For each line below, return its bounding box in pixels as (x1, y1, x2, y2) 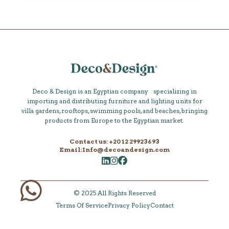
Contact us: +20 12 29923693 (70, 137, 159, 145)
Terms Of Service (55, 201, 108, 209)
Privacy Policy (107, 201, 150, 209)
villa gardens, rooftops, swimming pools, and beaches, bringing (21, 106, 208, 114)
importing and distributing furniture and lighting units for (27, 97, 202, 105)
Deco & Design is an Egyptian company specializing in (32, 87, 197, 95)
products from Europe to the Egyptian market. (45, 116, 184, 124)
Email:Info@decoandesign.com (59, 145, 170, 153)
